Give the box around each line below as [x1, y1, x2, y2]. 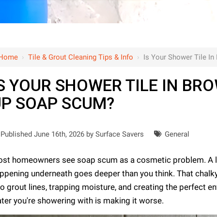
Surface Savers [95, 130, 144, 139]
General [164, 130, 189, 139]
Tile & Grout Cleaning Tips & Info [28, 53, 133, 62]
